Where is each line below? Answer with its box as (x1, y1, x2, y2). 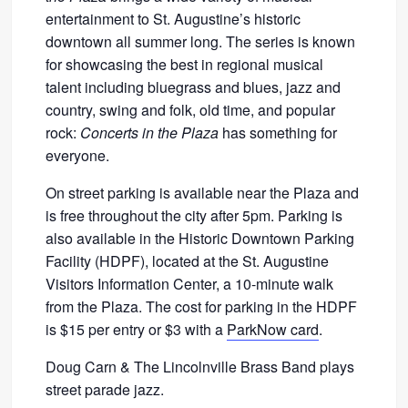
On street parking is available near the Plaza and (46, 182, 360, 204)
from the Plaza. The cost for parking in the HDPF (46, 296, 358, 318)
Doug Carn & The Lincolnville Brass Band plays (46, 356, 355, 378)
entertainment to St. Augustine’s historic (46, 8, 301, 30)
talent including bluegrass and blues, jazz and (46, 76, 342, 98)
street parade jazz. (46, 379, 165, 401)
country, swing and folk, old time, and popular (46, 99, 336, 121)
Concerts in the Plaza (80, 122, 219, 144)
